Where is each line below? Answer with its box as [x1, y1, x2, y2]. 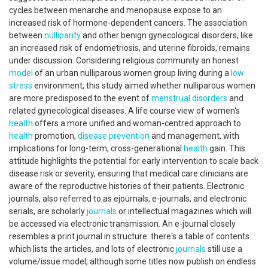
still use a [206, 244, 242, 254]
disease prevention [78, 131, 150, 141]
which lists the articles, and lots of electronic [9, 244, 176, 254]
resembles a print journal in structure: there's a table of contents [9, 232, 249, 241]
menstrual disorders [151, 93, 227, 103]
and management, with [150, 131, 239, 141]
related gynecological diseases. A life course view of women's [9, 106, 240, 115]
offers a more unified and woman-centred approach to [33, 118, 241, 128]
